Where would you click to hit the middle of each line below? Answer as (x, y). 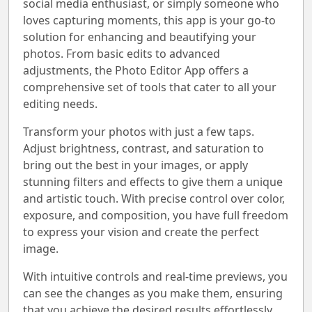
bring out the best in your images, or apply (135, 165)
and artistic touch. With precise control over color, (154, 198)
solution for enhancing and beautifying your (140, 37)
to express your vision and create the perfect (141, 232)
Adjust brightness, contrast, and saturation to (143, 148)
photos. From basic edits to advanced (122, 54)
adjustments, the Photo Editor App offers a (136, 70)
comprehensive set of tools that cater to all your (150, 87)
